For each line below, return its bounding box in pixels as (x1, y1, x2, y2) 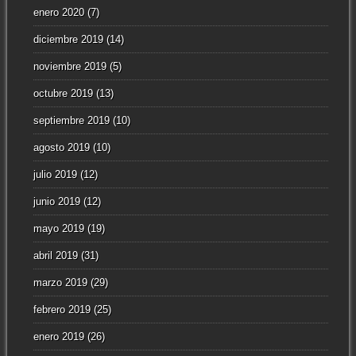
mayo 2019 (33, 222, 84, 234)
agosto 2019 (33, 141, 90, 153)
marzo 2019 (33, 276, 87, 288)
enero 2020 (33, 6, 84, 18)
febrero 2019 (33, 303, 91, 315)
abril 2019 (33, 249, 78, 261)
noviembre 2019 (33, 60, 106, 72)
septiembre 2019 (33, 114, 110, 126)
